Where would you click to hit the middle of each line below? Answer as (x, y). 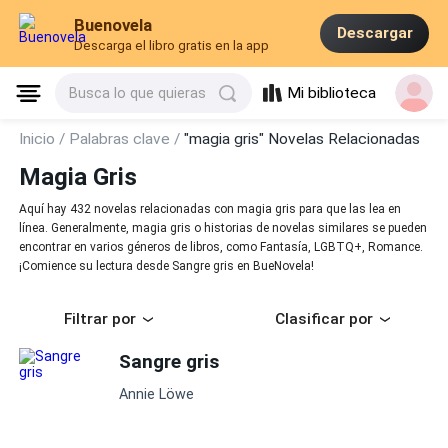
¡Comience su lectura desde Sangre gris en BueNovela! (167, 266)
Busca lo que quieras (138, 93)
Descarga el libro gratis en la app (172, 46)
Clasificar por (324, 319)
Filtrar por (100, 319)
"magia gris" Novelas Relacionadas (302, 139)
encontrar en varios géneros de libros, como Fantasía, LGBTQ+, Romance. (221, 247)
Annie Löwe (157, 394)
